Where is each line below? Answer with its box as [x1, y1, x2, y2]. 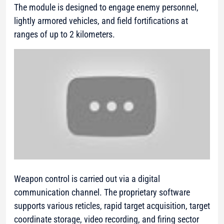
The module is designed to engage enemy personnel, [14, 2, 198, 13]
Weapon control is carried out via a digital [14, 173, 160, 184]
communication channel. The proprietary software [14, 186, 190, 197]
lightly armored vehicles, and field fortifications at [14, 15, 188, 26]
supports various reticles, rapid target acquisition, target [14, 200, 210, 211]
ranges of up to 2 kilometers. [14, 29, 115, 40]
